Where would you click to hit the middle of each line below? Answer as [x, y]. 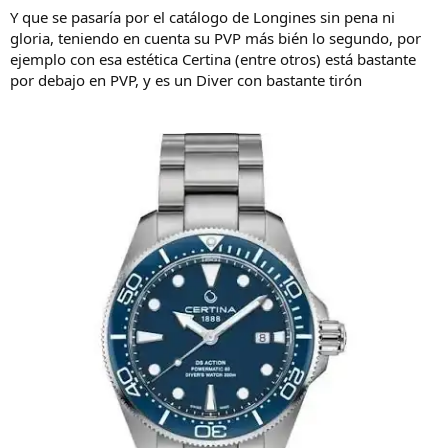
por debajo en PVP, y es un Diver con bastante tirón [186, 79]
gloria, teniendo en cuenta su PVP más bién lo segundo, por [215, 37]
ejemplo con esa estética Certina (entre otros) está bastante [213, 58]
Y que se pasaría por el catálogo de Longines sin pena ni [202, 16]
